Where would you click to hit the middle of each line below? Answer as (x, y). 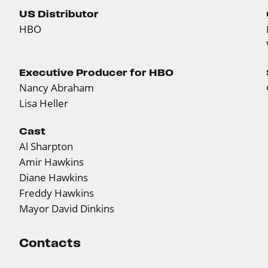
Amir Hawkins (51, 162)
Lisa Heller (44, 103)
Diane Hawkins (54, 177)
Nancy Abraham (57, 87)
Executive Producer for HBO (96, 72)
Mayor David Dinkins (67, 208)
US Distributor (59, 13)
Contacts (50, 243)
